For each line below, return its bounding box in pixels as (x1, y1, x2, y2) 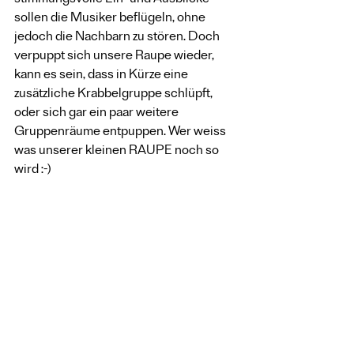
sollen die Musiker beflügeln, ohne (14, 8, 208, 30)
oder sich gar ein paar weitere (14, 103, 181, 125)
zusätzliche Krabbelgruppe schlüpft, (14, 84, 215, 106)
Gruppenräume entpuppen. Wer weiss (14, 122, 228, 144)
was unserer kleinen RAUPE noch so (14, 141, 221, 163)
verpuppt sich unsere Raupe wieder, (14, 46, 217, 68)
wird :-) (14, 160, 51, 182)
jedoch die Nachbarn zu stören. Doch (14, 27, 222, 49)
